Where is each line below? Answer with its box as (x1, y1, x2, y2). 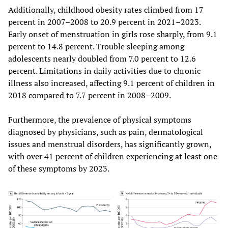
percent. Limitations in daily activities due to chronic (8, 65, 201, 77)
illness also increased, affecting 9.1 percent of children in (8, 77, 215, 89)
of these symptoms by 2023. (8, 163, 109, 175)
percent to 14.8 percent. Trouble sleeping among (8, 41, 184, 52)
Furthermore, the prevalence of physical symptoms (8, 114, 191, 126)
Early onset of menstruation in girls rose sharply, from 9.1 (8, 28, 217, 40)
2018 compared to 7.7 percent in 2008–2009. (8, 90, 171, 101)
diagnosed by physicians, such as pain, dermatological (8, 126, 203, 138)
